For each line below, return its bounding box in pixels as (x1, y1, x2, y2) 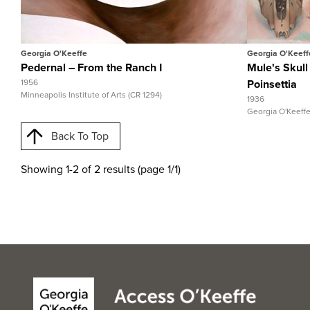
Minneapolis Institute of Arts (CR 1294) (21, 89, 162, 101)
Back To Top (51, 128, 109, 144)
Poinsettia (247, 76, 297, 92)
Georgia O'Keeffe (21, 47, 87, 60)
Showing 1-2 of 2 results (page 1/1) (21, 161, 181, 177)
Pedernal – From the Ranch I (21, 60, 162, 75)
